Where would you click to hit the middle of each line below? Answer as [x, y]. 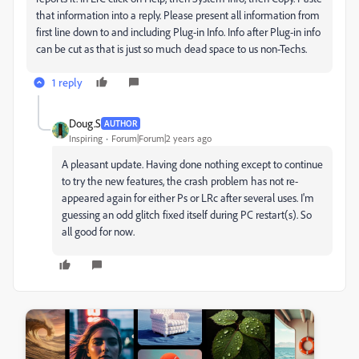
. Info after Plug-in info [272, 32]
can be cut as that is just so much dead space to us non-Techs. [171, 48]
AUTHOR [121, 123]
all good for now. [98, 231]
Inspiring [86, 138]
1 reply [67, 82]
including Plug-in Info [177, 32]
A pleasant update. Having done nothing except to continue [192, 164]
